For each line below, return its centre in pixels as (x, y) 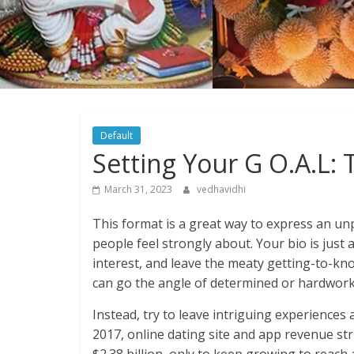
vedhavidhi (221, 190)
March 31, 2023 (138, 190)
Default (117, 136)
